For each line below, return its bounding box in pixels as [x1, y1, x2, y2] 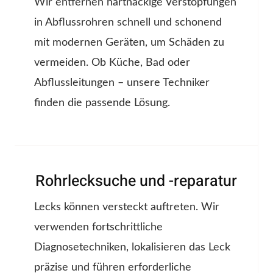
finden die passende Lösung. [34, 97, 170, 109]
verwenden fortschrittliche [34, 222, 163, 233]
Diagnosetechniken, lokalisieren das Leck [34, 242, 230, 253]
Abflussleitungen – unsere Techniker [34, 77, 210, 89]
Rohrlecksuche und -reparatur [35, 170, 237, 193]
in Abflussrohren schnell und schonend [34, 17, 222, 29]
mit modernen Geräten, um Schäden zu [34, 37, 224, 49]
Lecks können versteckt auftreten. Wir [34, 202, 219, 213]
